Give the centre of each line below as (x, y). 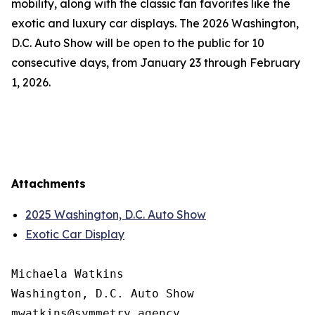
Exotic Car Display (75, 234)
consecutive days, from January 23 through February (156, 63)
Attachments (49, 184)
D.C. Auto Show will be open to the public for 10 (138, 43)
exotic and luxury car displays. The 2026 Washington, (155, 23)
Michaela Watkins (67, 274)
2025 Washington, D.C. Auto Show (116, 214)
